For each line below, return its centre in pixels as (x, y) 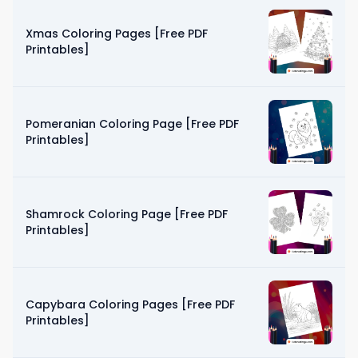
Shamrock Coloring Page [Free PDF (127, 214)
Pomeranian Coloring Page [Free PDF (132, 123)
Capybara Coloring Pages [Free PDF (130, 304)
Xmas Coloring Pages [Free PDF (117, 33)
